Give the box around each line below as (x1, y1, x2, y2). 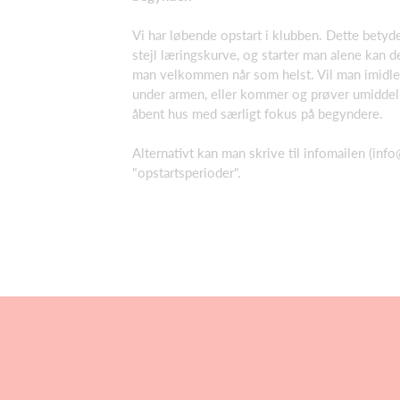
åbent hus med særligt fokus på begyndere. (132, 104, 383, 121)
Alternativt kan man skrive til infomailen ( (132, 145, 372, 161)
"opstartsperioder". (132, 164, 241, 180)
